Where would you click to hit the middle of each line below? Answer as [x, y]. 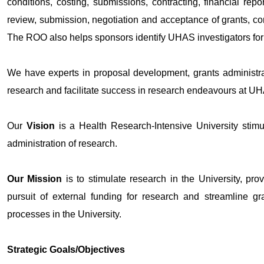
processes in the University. [64, 214]
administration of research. [62, 143]
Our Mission [35, 179]
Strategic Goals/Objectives [66, 249]
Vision [40, 126]
